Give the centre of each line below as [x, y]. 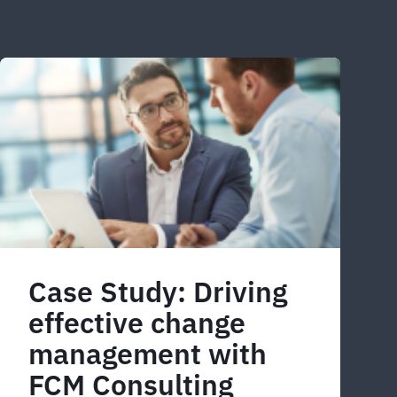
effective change [137, 323]
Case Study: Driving [158, 292]
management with [148, 354]
